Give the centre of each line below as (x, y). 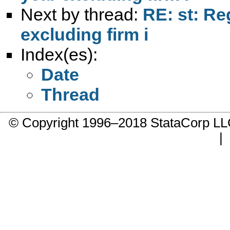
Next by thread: (82, 14)
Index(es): (59, 54)
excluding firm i (84, 34)
